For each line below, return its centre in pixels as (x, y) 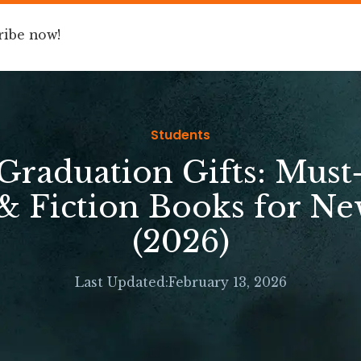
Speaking (202, 48)
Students (180, 135)
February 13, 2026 (227, 282)
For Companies (307, 48)
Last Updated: (121, 282)
